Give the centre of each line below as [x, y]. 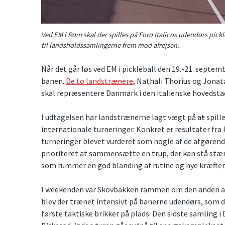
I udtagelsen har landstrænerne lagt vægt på [119, 117]
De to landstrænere [99, 81]
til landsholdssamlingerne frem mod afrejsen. [110, 45]
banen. [53, 81]
